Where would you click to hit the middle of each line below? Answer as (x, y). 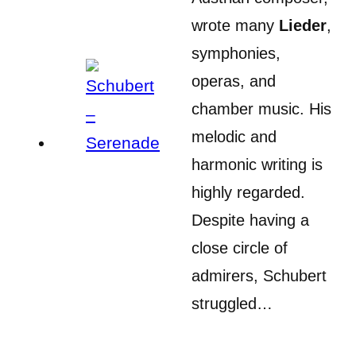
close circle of (240, 248)
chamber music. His (261, 108)
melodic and (234, 136)
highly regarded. (248, 192)
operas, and (234, 81)
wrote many (235, 25)
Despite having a (250, 220)
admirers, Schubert (259, 275)
